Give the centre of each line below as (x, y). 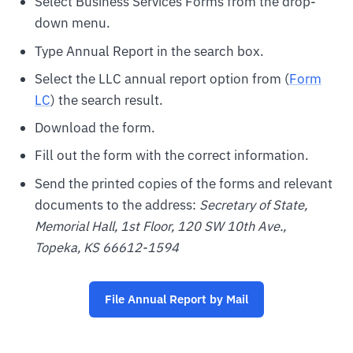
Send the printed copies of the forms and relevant (183, 183)
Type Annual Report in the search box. (149, 51)
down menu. (72, 23)
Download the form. (95, 128)
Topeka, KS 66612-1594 (106, 247)
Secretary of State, (253, 204)
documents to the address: (117, 204)
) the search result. (106, 100)
